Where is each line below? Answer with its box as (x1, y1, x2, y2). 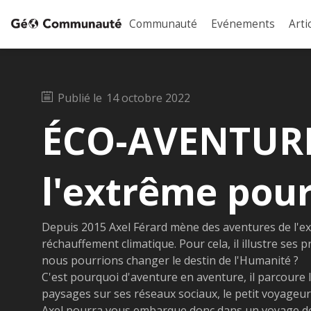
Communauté (129, 16, 198, 31)
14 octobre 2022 (106, 90, 190, 106)
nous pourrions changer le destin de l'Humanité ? (42, 252, 299, 268)
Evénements (211, 16, 276, 31)
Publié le (58, 90, 105, 106)
